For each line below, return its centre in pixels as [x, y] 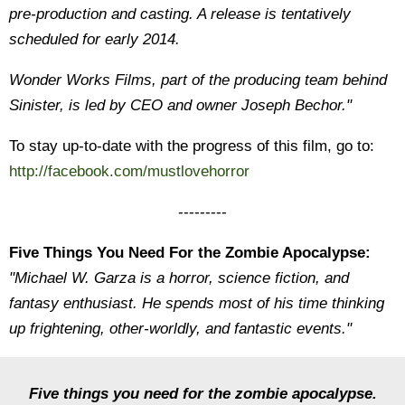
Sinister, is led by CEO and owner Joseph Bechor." [180, 105]
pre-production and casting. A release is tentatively [180, 14]
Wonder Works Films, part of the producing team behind [198, 80]
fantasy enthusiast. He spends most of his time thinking [197, 303]
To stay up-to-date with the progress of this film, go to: [192, 146]
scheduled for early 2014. [94, 39]
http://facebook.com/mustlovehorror [129, 171]
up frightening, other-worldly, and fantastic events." [180, 329]
